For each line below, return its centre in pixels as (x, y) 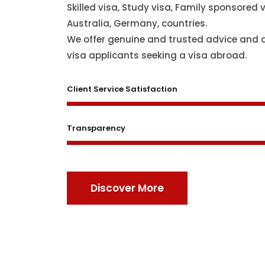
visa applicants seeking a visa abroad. (157, 55)
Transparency (96, 128)
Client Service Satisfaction (122, 89)
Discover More (127, 188)
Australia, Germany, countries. (137, 23)
